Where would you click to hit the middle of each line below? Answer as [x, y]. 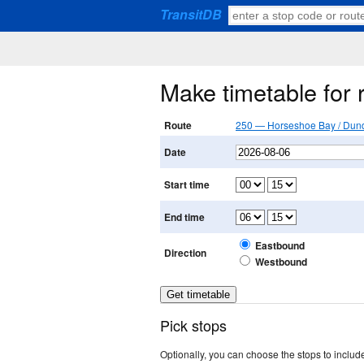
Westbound [281, 262]
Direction [185, 253]
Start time [187, 185]
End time [184, 217]
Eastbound [280, 246]
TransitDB [191, 14]
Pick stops [193, 325]
